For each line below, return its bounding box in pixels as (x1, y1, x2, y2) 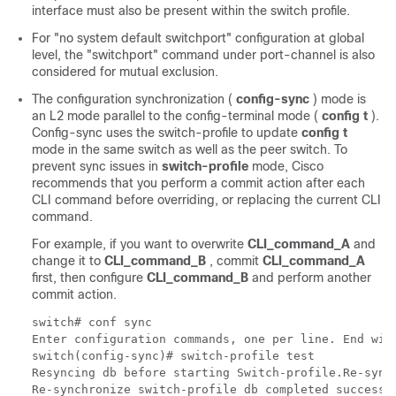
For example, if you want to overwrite (32, 237, 247, 251)
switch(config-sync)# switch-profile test (32, 349, 315, 362)
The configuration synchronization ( (32, 92, 236, 106)
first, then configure (32, 270, 147, 285)
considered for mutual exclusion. (32, 65, 218, 79)
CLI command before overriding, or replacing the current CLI (32, 193, 381, 207)
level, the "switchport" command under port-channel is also (32, 48, 375, 62)
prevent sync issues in (32, 159, 162, 173)
